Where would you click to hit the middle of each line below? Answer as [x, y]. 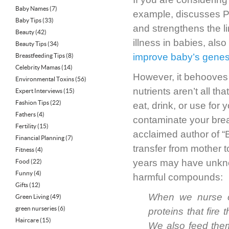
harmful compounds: [178, 177]
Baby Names [32, 8]
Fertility [26, 126]
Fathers [26, 114]
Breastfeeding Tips [40, 55]
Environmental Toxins [45, 79]
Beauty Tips [31, 44]
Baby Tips [28, 20]
